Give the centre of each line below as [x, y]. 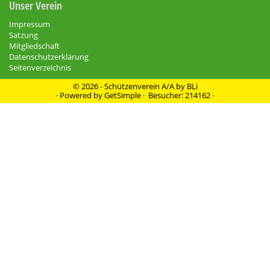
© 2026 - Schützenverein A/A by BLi [135, 86]
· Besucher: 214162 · [177, 96]
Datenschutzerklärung [49, 57]
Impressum [30, 24]
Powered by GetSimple [100, 96]
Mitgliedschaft [34, 46]
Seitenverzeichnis [40, 68]
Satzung [24, 35]
